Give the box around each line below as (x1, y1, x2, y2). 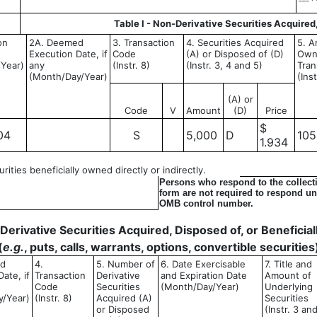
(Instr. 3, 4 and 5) (186, 59, 263, 71)
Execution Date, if (29, 48, 108, 59)
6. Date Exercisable (161, 258, 246, 270)
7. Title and (265, 258, 312, 270)
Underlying (265, 281, 313, 292)
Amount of (265, 270, 311, 281)
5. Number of (96, 258, 155, 270)
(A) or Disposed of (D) (186, 48, 284, 59)
